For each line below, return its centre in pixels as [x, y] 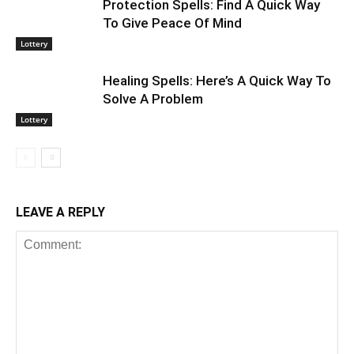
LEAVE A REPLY [60, 212]
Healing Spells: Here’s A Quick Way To [217, 81]
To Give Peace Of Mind [172, 23]
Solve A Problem [153, 99]
